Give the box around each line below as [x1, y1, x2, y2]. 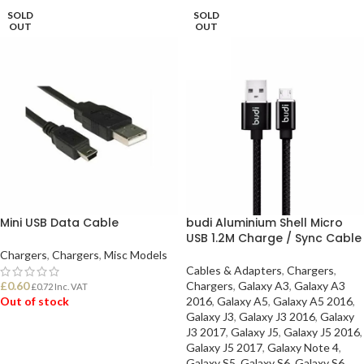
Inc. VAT [53, 281, 88, 292]
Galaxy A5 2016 [273, 294, 353, 308]
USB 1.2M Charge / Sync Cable [186, 230, 362, 246]
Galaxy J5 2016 [284, 325, 360, 339]
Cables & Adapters [186, 263, 282, 277]
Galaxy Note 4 [267, 340, 339, 354]
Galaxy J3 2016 [239, 310, 315, 323]
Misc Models [104, 248, 167, 262]
